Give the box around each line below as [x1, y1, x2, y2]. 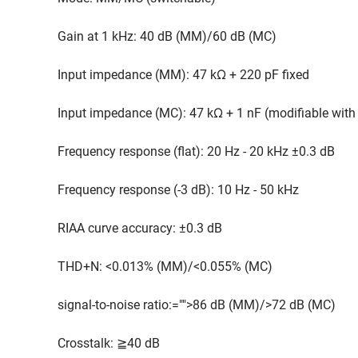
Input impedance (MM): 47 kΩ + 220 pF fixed [58, 67, 309, 82]
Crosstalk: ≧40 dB [58, 336, 160, 351]
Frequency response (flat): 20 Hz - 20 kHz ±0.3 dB [58, 144, 335, 159]
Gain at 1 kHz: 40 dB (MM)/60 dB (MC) [58, 29, 276, 44]
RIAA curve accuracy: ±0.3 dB [58, 221, 222, 236]
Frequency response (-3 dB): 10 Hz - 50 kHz [58, 182, 299, 197]
